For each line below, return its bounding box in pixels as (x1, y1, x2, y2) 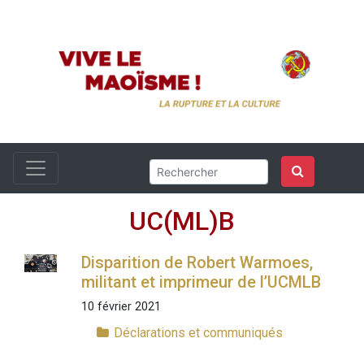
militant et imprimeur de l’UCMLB (80, 272, 321, 292)
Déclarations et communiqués (113, 325, 283, 341)
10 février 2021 (80, 300, 161, 314)
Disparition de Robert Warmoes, (80, 253, 313, 273)
